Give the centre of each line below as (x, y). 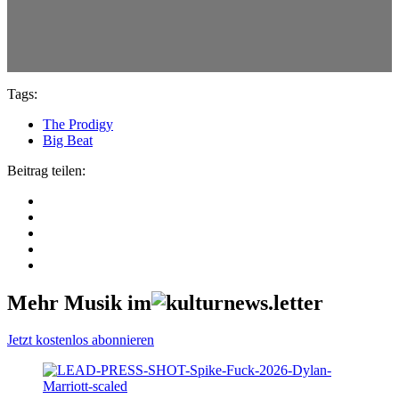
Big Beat (68, 140)
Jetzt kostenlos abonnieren (81, 340)
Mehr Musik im (79, 302)
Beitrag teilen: (46, 170)
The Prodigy (78, 124)
